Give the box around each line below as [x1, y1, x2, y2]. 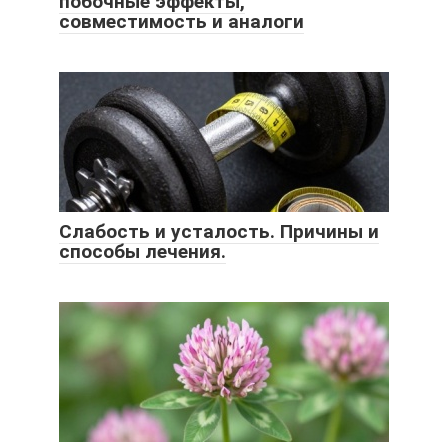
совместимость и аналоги [59, 9, 304, 33]
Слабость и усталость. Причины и [59, 219, 379, 243]
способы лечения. [59, 239, 226, 263]
